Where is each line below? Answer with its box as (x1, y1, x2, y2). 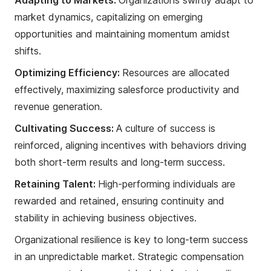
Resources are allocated (122, 66, 230, 79)
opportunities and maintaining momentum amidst (15, 27, 230, 40)
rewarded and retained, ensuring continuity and (15, 194, 224, 207)
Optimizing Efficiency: (15, 66, 122, 79)
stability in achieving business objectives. (15, 211, 197, 224)
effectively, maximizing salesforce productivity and (15, 83, 240, 96)
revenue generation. (15, 100, 102, 113)
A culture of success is (116, 122, 215, 134)
